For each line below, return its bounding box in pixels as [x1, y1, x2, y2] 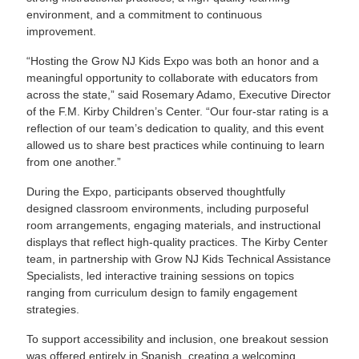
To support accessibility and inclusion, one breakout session [26, 333, 329, 346]
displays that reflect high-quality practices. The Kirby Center [26, 236, 329, 249]
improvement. [26, 25, 100, 38]
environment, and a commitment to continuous [26, 8, 263, 22]
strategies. [26, 303, 83, 317]
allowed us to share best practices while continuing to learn [26, 139, 325, 152]
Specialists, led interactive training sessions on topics [26, 269, 295, 283]
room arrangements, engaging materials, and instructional [26, 219, 321, 232]
